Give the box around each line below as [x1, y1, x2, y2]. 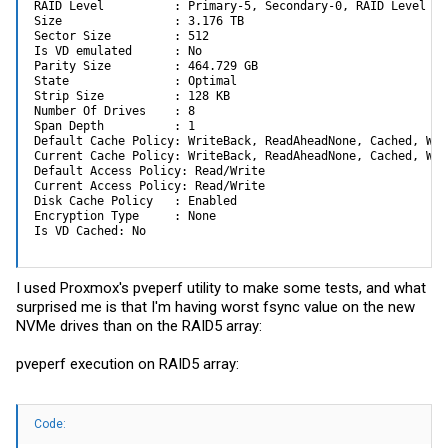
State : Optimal [34, 73, 237, 88]
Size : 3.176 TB [34, 13, 244, 28]
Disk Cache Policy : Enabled [34, 193, 237, 208]
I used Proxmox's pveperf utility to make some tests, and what [16, 279, 426, 297]
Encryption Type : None [34, 208, 216, 223]
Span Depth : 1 [34, 118, 195, 133]
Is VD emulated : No [34, 43, 202, 58]
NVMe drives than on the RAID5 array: [16, 317, 262, 335]
